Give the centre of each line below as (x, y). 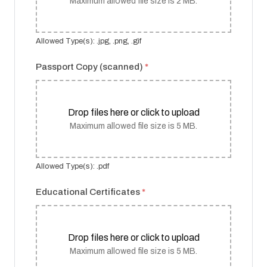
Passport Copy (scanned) (90, 67)
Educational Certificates (89, 192)
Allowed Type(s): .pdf (72, 167)
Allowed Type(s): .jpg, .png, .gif (89, 41)
